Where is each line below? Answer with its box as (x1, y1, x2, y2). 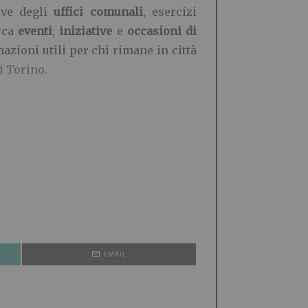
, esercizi (142, 5, 197, 19)
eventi (18, 24, 53, 38)
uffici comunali (54, 5, 143, 19)
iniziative (59, 24, 113, 38)
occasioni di (126, 24, 197, 38)
